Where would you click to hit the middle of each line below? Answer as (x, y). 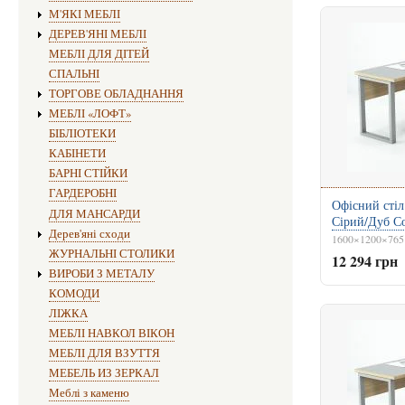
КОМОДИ (74, 293)
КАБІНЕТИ (77, 154)
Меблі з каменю (89, 393)
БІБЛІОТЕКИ (82, 134)
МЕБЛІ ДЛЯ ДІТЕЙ (99, 53)
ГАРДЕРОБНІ (82, 193)
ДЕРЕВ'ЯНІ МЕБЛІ (97, 33)
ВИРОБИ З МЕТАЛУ (101, 273)
